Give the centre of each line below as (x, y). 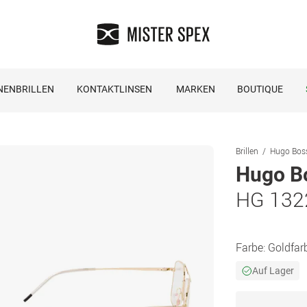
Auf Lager (273, 271)
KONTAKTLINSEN (114, 89)
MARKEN (195, 89)
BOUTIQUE (260, 89)
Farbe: (252, 247)
